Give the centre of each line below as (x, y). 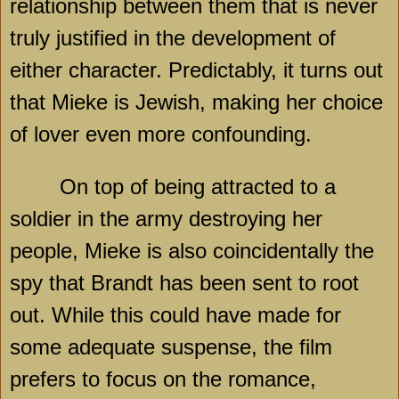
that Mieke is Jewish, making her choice (196, 102)
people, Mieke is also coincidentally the (192, 251)
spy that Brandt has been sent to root (184, 283)
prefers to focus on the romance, (163, 379)
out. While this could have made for (175, 315)
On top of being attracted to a (198, 187)
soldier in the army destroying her (166, 219)
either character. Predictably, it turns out (196, 70)
